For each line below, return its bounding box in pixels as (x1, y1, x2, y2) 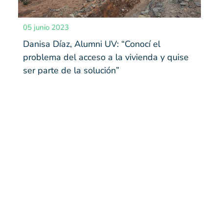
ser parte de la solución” (22, 64, 122, 76)
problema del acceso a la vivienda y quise (22, 51, 189, 63)
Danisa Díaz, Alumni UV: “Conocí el (22, 38, 160, 50)
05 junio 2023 (22, 22, 69, 32)
